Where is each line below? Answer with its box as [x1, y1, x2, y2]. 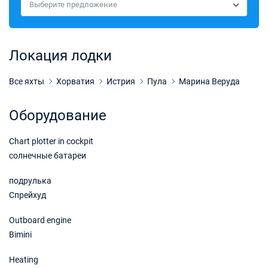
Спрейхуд [9, 190, 46, 200]
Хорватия [56, 77, 95, 86]
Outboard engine [9, 215, 71, 225]
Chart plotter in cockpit [9, 136, 93, 146]
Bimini [9, 230, 32, 239]
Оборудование [9, 107, 106, 124]
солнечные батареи [9, 151, 86, 160]
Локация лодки [9, 47, 112, 64]
